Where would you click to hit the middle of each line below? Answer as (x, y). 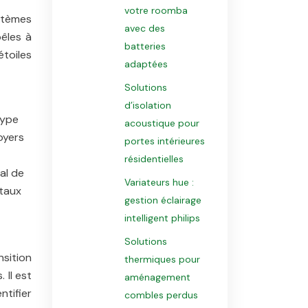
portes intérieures (164, 141)
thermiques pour (162, 259)
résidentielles (154, 159)
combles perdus (161, 295)
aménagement (157, 277)
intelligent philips (162, 218)
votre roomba (156, 10)
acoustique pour (162, 123)
